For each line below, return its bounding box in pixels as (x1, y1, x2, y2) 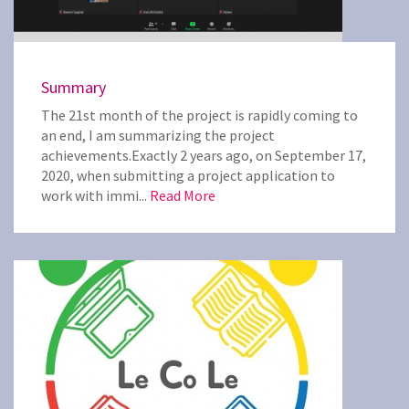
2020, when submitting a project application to (41, 166, 335, 184)
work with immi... (41, 186, 150, 204)
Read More (150, 186, 215, 204)
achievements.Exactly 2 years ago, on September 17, (41, 146, 366, 164)
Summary (41, 77, 106, 98)
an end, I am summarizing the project (41, 126, 275, 144)
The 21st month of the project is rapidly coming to (41, 106, 358, 124)
